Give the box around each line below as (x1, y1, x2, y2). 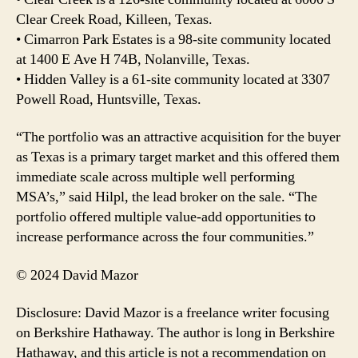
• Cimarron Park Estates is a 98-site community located (16, 30, 331, 49)
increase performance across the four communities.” (16, 228, 314, 246)
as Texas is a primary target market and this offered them (16, 148, 340, 166)
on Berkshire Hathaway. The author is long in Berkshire (16, 324, 335, 342)
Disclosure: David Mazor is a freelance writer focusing (16, 304, 329, 322)
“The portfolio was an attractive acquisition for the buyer (16, 128, 340, 146)
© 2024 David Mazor (16, 265, 138, 284)
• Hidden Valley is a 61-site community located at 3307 (16, 70, 330, 89)
